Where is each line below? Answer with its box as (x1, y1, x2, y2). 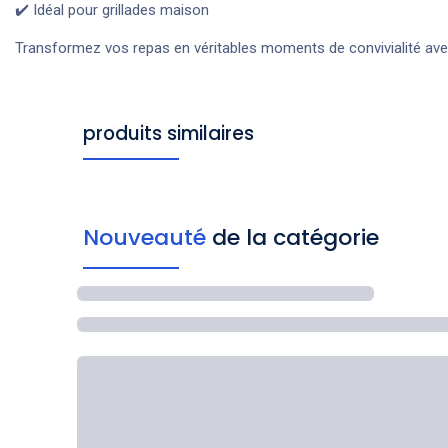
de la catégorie (211, 221, 379, 253)
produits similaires (82, 119, 254, 147)
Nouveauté (82, 221, 212, 253)
